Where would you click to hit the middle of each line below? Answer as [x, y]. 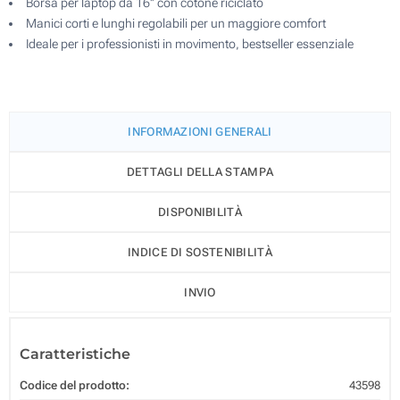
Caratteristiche [75, 354]
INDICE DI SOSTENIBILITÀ [200, 252]
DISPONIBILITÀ [200, 212]
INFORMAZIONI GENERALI [200, 131]
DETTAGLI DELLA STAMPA [200, 171]
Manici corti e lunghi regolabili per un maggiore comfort [176, 23]
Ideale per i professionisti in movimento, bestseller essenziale [190, 43]
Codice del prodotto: [75, 385]
